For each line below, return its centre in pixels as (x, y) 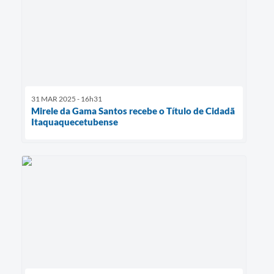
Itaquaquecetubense (75, 121)
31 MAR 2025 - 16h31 (67, 98)
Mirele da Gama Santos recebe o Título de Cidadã (133, 110)
